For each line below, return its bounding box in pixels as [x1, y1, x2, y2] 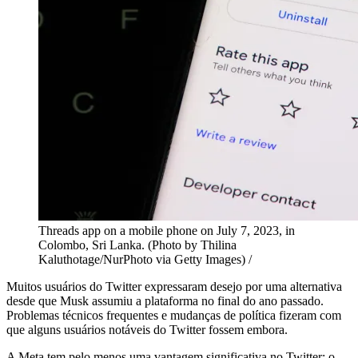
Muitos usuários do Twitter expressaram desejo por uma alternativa [6, 279, 342, 293]
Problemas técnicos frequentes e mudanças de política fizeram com [6, 308, 341, 322]
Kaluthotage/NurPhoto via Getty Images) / [38, 252, 252, 266]
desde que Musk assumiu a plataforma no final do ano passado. [6, 293, 324, 308]
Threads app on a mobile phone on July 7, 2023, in [38, 223, 295, 237]
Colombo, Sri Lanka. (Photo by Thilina [38, 237, 237, 252]
